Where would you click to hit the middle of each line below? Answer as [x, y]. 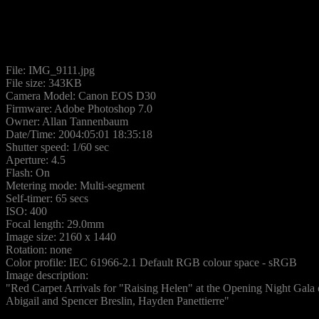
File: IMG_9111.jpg [50, 70]
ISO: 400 [26, 211]
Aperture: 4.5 [36, 160]
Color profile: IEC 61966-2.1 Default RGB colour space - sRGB [151, 262]
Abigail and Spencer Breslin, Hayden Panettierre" [117, 301]
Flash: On [28, 173]
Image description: [47, 275]
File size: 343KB [44, 83]
